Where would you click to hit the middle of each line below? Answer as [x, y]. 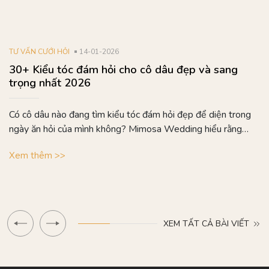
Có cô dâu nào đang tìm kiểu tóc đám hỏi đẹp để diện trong [130, 115]
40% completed [112, 230]
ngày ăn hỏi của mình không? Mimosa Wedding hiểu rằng [125, 129]
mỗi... [19, 144]
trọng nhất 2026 [50, 83]
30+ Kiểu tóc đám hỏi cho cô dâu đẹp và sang [123, 70]
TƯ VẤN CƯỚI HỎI [39, 52]
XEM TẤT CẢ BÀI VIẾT [207, 223]
